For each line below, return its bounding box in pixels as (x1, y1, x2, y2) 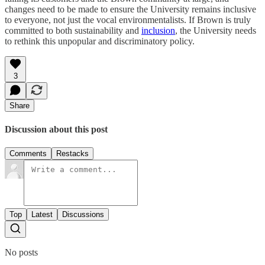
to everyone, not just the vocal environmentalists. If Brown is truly (5, 14, 251, 25)
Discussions (62, 210, 104, 219)
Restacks (56, 149, 89, 159)
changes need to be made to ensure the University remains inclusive (5, 4, 256, 14)
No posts (5, 247, 38, 258)
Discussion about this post (5, 124, 108, 134)
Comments (9, 149, 47, 159)
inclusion (141, 25, 175, 35)
